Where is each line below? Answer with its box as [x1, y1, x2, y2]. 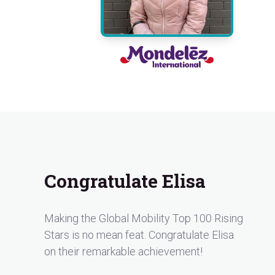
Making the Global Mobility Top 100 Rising [44, 211, 243, 225]
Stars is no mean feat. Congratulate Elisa [44, 228, 234, 241]
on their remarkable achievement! [44, 244, 203, 258]
